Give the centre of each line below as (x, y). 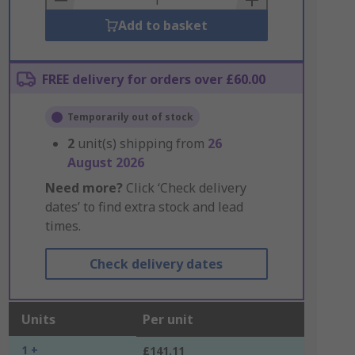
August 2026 (105, 162)
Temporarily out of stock (130, 117)
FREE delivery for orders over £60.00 (153, 79)
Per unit (168, 319)
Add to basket (162, 25)
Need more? (84, 188)
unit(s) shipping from (142, 143)
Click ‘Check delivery (184, 188)
